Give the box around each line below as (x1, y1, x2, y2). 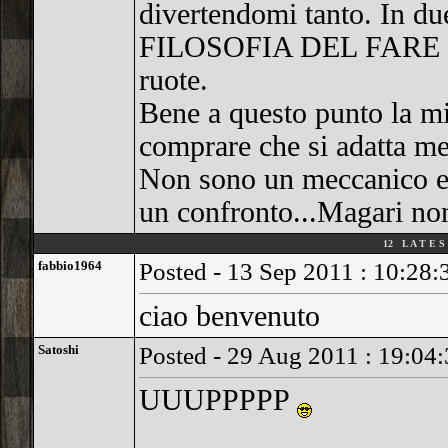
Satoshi (37, 342, 79, 357)
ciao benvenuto (138, 300, 320, 332)
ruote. (138, 64, 208, 96)
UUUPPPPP (138, 384, 297, 416)
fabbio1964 (37, 258, 102, 273)
